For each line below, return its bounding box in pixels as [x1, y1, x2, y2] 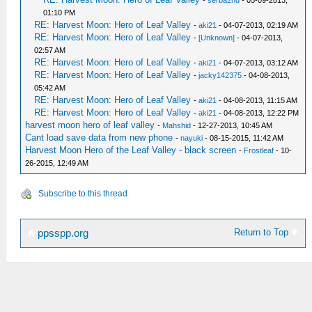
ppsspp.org [35, 228, 88, 239]
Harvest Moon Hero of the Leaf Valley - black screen [25, 145, 237, 155]
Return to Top [234, 227, 292, 237]
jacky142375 [198, 71, 242, 79]
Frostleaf [244, 146, 274, 155]
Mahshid [162, 121, 192, 130]
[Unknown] [198, 33, 235, 42]
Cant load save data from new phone [25, 132, 173, 143]
